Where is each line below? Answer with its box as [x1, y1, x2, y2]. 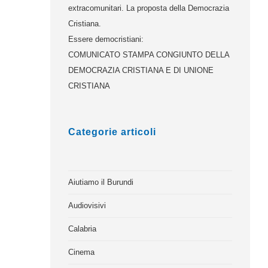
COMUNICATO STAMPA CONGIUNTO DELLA [68, 50, 230, 59]
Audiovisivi [68, 201, 106, 210]
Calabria [68, 224, 97, 233]
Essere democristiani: [68, 35, 144, 44]
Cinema [68, 248, 95, 257]
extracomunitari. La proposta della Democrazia [68, 4, 230, 13]
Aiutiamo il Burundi [68, 178, 134, 187]
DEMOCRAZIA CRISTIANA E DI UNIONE [68, 66, 214, 75]
